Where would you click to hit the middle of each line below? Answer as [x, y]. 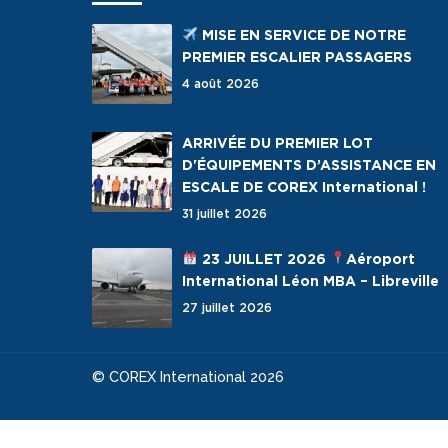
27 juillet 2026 [227, 307]
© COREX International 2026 [188, 376]
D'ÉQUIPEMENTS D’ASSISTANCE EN [309, 164]
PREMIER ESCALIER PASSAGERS [297, 56]
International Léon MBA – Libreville [310, 280]
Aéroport [380, 258]
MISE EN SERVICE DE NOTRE [301, 34]
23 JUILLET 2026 [263, 258]
